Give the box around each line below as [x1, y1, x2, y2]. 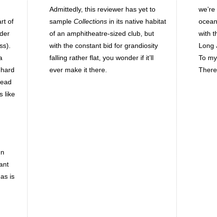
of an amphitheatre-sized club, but [49, 30, 154, 37]
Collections [74, 17, 109, 25]
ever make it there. [49, 66, 107, 74]
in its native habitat [109, 17, 166, 25]
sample [49, 17, 74, 25]
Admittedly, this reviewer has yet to [49, 5, 155, 13]
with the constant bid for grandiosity [49, 42, 158, 49]
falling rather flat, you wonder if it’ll [49, 54, 154, 62]
